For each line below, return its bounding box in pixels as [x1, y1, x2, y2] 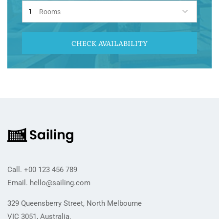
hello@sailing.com [30, 178, 90, 188]
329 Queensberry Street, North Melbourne [7, 199, 142, 208]
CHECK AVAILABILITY [71, 38, 148, 48]
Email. [7, 178, 30, 188]
